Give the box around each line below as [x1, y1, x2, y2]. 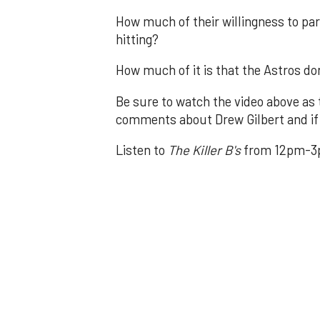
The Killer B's [168, 141, 241, 158]
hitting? [116, 31, 159, 47]
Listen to [116, 141, 168, 158]
